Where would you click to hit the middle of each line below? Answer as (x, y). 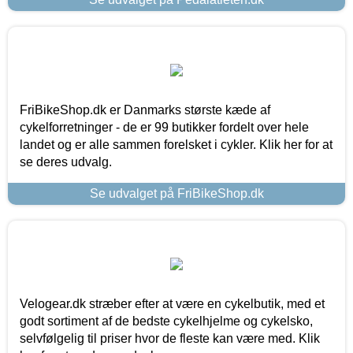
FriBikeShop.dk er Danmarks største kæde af (145, 110)
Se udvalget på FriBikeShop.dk (176, 194)
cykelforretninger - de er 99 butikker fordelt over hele (164, 128)
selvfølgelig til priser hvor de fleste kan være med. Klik (170, 339)
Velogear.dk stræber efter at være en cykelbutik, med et (172, 304)
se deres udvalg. (66, 162)
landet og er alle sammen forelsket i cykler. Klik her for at (176, 145)
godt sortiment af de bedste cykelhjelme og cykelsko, (166, 321)
